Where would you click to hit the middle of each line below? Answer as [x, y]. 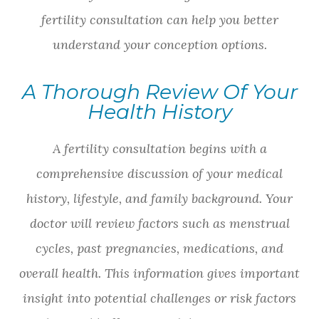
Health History [159, 112]
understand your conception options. [159, 45]
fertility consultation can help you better [159, 20]
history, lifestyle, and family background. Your [159, 199]
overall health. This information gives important [159, 273]
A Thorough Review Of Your [159, 92]
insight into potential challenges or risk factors [159, 298]
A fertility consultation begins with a [159, 149]
